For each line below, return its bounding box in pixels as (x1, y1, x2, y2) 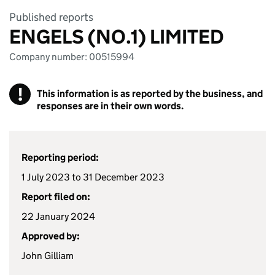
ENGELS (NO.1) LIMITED (9, 25, 224, 49)
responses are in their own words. (37, 100, 184, 112)
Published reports (9, 10, 93, 24)
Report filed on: (21, 191, 90, 203)
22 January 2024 (21, 211, 95, 222)
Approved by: (21, 230, 80, 242)
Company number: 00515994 (9, 51, 134, 63)
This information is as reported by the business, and (37, 88, 263, 99)
